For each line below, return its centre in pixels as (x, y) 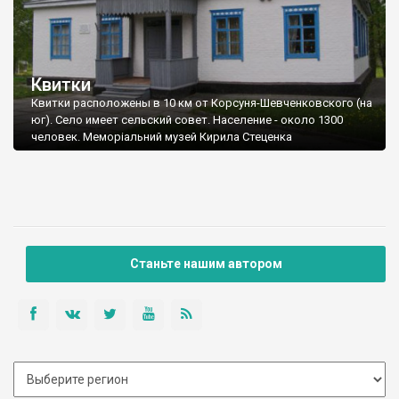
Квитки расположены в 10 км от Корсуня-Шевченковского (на (202, 103)
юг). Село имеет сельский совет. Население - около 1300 (187, 120)
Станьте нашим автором (206, 264)
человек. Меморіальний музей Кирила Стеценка (162, 137)
